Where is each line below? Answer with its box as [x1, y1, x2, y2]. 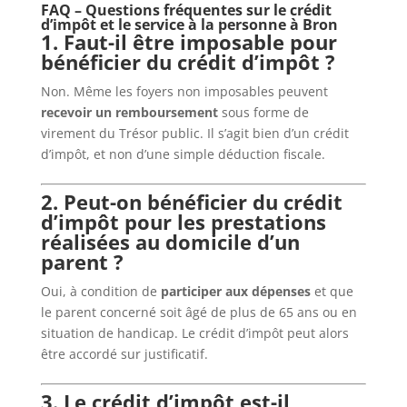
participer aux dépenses [160, 282, 311, 300]
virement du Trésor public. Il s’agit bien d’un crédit [40, 124, 349, 142]
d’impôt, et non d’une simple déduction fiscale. [40, 144, 325, 163]
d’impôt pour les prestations [40, 207, 326, 235]
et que [310, 282, 353, 300]
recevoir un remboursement [40, 103, 218, 121]
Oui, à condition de [40, 282, 161, 300]
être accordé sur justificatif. [40, 344, 208, 362]
